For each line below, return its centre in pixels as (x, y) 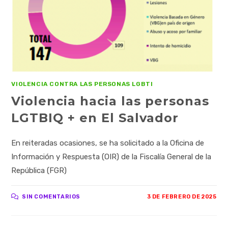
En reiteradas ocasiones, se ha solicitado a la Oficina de (108, 143)
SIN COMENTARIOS (51, 196)
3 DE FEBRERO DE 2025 (182, 196)
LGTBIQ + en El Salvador (95, 118)
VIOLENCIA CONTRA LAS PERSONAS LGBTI (82, 84)
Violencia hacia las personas (110, 101)
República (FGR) (39, 170)
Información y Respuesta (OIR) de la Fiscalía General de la (111, 156)
